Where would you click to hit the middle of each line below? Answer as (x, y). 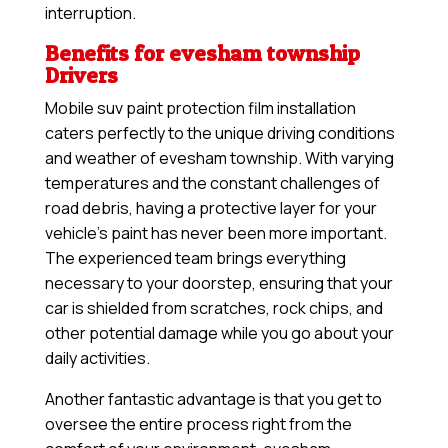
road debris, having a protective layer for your (210, 208)
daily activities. (97, 358)
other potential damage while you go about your (219, 333)
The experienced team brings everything (195, 258)
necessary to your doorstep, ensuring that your (218, 283)
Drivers (81, 75)
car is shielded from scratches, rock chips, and (213, 308)
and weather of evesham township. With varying (219, 158)
